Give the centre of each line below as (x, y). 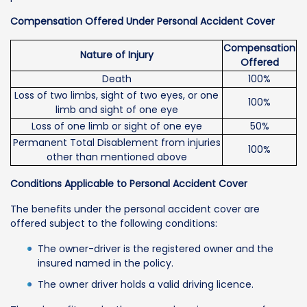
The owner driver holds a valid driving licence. (146, 285)
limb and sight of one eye (116, 110)
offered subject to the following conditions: (114, 224)
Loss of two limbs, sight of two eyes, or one (116, 96)
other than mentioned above (116, 157)
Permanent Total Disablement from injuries (116, 143)
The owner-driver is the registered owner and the (156, 249)
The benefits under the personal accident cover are (135, 209)
